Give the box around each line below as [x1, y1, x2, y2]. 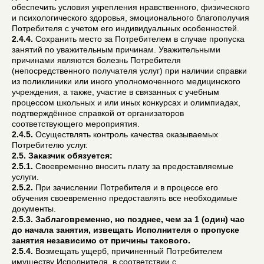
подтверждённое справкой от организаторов [12, 108, 184, 118]
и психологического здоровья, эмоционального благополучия [12, 12, 249, 22]
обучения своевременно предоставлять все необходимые [12, 193, 237, 203]
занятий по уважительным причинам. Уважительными [12, 44, 220, 54]
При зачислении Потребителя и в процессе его [33, 182, 218, 192]
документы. [12, 203, 56, 213]
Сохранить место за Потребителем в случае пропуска [33, 34, 245, 44]
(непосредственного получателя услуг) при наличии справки [12, 65, 247, 75]
